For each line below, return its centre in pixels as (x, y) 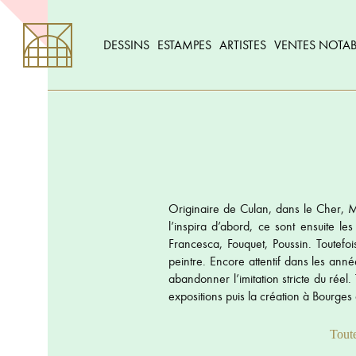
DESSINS (126, 44)
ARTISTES (243, 44)
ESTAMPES (184, 44)
